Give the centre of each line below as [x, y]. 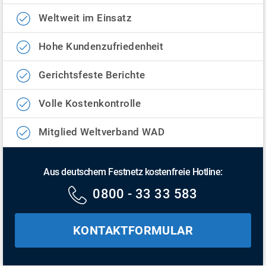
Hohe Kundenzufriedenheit [101, 47]
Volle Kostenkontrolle [90, 104]
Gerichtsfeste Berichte [92, 75]
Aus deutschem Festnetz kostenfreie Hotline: [133, 172]
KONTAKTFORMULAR [133, 231]
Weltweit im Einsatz [85, 18]
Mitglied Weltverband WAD [102, 132]
